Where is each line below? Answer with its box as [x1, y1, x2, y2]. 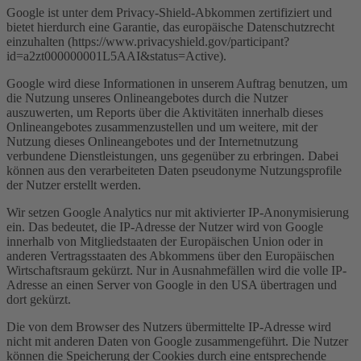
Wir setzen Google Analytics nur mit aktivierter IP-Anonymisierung [6, 205, 349, 219]
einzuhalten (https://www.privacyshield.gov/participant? [6, 34, 289, 48]
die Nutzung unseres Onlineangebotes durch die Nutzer [6, 90, 288, 105]
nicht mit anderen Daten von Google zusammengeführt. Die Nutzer [6, 334, 348, 348]
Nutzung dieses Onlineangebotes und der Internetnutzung [6, 134, 298, 148]
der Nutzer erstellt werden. [6, 177, 141, 192]
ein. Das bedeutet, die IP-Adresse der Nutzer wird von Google [6, 219, 323, 234]
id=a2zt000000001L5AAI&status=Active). [6, 48, 226, 63]
